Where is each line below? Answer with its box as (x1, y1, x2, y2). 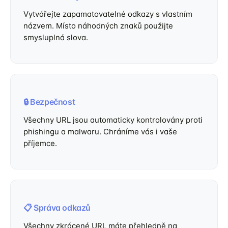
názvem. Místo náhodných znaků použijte (23, 21, 173, 31)
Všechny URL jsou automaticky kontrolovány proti (23, 115, 203, 125)
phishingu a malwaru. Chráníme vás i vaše (23, 127, 177, 136)
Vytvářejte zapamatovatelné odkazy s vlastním (23, 9, 192, 19)
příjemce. (23, 138, 57, 148)
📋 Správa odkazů (23, 203, 91, 213)
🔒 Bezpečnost (23, 97, 75, 107)
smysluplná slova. (23, 33, 88, 42)
